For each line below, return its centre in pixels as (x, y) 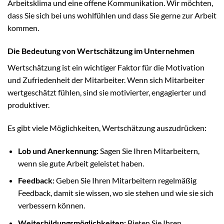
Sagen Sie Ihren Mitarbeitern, (149, 150)
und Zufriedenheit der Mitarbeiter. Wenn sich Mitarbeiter (106, 79)
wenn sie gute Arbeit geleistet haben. (81, 163)
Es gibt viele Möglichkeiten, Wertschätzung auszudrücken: (107, 127)
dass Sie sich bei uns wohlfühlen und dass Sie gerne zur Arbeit (112, 15)
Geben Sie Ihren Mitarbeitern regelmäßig (125, 180)
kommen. (23, 28)
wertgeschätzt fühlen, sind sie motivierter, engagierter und (107, 92)
